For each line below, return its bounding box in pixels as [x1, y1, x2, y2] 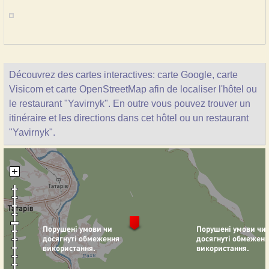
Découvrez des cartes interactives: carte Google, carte [9, 70, 238, 80]
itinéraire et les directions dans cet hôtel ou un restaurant [9, 113, 249, 123]
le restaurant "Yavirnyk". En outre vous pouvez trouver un [9, 98, 250, 109]
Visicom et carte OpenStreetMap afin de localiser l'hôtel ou [9, 84, 257, 94]
